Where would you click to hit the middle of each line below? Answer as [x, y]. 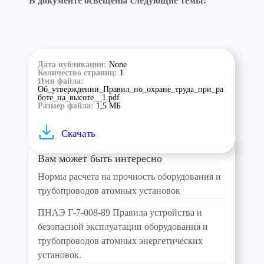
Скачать [78, 133]
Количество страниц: [79, 73]
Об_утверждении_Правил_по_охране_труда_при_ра [131, 89]
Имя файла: [61, 81]
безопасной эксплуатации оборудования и [123, 227]
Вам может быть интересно [100, 159]
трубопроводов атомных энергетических [120, 241]
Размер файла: [67, 106]
